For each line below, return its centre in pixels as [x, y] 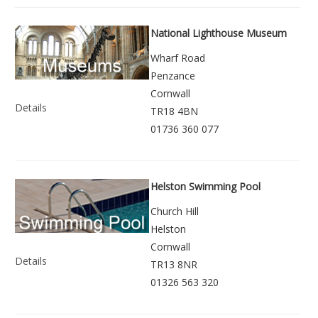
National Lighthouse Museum [219, 33]
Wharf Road [178, 58]
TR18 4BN [174, 111]
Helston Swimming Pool [205, 187]
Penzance [173, 76]
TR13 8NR [174, 265]
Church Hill [175, 212]
